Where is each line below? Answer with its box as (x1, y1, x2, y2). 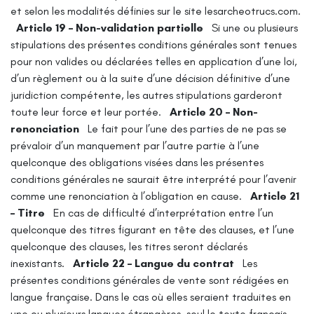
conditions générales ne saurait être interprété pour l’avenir (11, 172, 296, 186)
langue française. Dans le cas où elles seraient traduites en (11, 289, 291, 303)
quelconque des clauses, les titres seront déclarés (11, 239, 247, 253)
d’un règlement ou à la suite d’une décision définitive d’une (11, 71, 290, 85)
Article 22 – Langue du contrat (73, 256, 234, 270)
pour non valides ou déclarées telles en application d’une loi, (11, 54, 297, 68)
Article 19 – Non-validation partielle (16, 20, 203, 34)
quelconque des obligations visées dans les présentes (11, 155, 264, 169)
